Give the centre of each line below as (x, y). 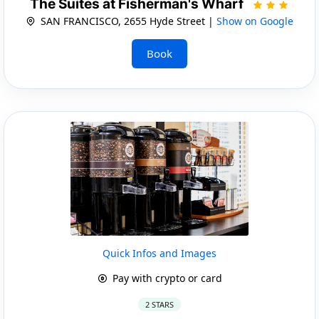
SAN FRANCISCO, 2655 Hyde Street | (127, 21)
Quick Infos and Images (159, 253)
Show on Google (255, 21)
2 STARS (159, 304)
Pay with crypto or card (166, 278)
